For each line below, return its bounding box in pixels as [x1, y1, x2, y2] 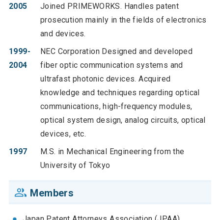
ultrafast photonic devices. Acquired [40, 74, 171, 83]
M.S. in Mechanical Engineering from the [40, 146, 185, 156]
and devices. [40, 28, 86, 38]
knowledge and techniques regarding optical [40, 87, 200, 97]
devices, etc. [40, 129, 86, 138]
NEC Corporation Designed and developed [40, 46, 193, 56]
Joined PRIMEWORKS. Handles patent [40, 1, 179, 11]
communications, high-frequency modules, [40, 101, 192, 111]
